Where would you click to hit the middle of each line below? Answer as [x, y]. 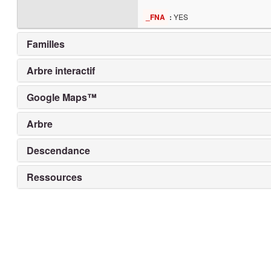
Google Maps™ [62, 97]
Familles [46, 44]
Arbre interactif [61, 70]
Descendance [59, 150]
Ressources [55, 177]
